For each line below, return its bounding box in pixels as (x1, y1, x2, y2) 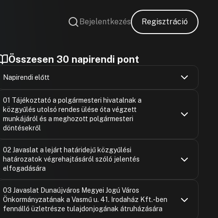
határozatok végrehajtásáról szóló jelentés (3, 155, 140, 163)
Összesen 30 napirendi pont (8, 54, 140, 65)
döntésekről (3, 124, 41, 132)
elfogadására (3, 164, 46, 172)
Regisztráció (142, 17, 188, 26)
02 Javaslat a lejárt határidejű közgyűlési (3, 146, 132, 154)
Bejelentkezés (79, 17, 131, 26)
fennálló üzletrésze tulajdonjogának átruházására (3, 205, 163, 213)
